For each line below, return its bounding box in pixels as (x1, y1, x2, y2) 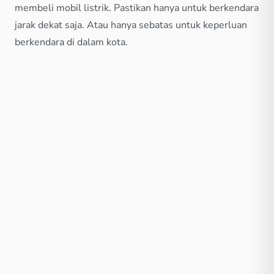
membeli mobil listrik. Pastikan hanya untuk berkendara (15, 1, 259, 15)
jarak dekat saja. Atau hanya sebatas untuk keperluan (15, 18, 247, 32)
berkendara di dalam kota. (15, 35, 128, 50)
